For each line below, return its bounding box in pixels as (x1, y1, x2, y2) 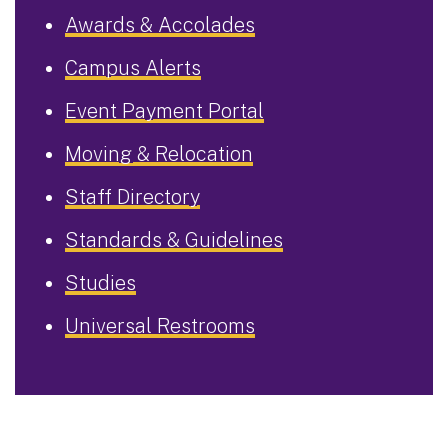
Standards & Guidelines (65, 227, 283, 252)
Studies (65, 270, 136, 295)
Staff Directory (65, 184, 200, 209)
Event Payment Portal (65, 98, 264, 123)
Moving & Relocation (65, 141, 253, 166)
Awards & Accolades (65, 12, 255, 37)
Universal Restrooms (65, 313, 255, 338)
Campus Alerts (65, 55, 201, 80)
